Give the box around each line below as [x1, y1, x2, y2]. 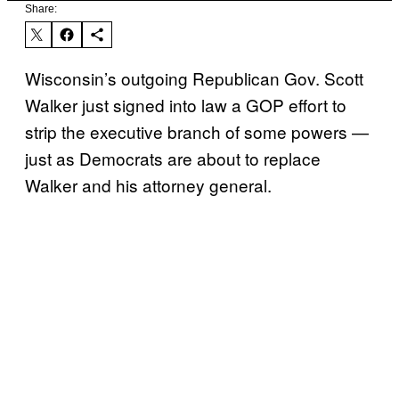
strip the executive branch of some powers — [25, 118, 369, 143]
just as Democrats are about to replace [25, 145, 321, 170]
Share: [25, 2, 57, 15]
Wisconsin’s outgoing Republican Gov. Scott [25, 65, 363, 90]
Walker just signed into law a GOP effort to [25, 92, 346, 117]
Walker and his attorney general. [25, 172, 272, 197]
